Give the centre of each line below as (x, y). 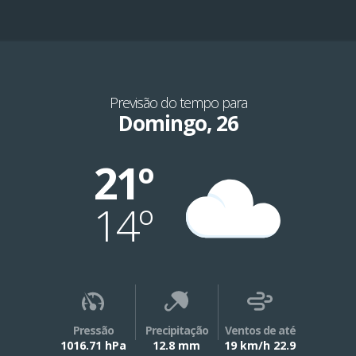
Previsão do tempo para (178, 103)
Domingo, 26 (178, 124)
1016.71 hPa (93, 345)
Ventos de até (260, 330)
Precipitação (176, 330)
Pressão (93, 330)
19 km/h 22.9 (260, 345)
